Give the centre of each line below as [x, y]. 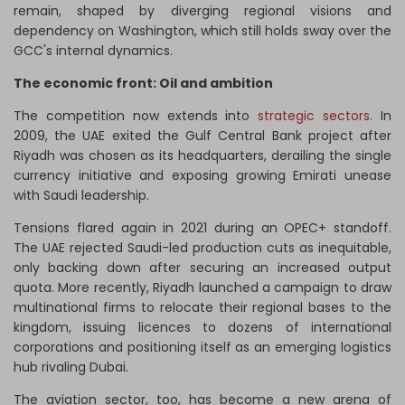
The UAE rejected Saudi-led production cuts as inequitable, [202, 248]
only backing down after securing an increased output [202, 268]
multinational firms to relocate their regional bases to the [202, 308]
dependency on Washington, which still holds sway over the [202, 31]
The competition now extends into [136, 116]
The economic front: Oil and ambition [143, 84]
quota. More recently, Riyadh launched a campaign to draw [202, 288]
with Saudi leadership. [81, 196]
